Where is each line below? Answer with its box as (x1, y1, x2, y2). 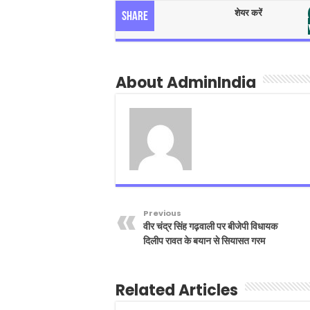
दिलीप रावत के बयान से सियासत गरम (143, 234, 265, 248)
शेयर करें (235, 6, 262, 20)
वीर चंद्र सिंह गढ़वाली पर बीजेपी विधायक (143, 219, 277, 234)
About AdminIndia (116, 72, 256, 94)
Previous (143, 208, 181, 219)
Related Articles (116, 280, 238, 302)
